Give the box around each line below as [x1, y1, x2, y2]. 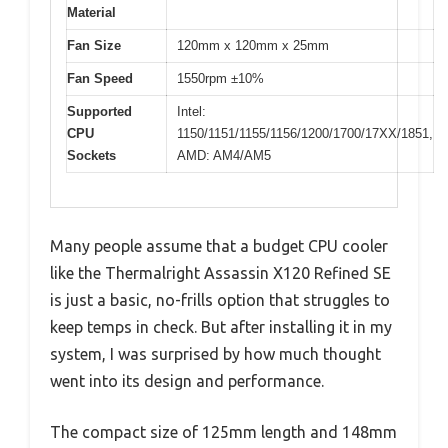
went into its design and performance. [50, 372, 324, 391]
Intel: [177, 103, 206, 119]
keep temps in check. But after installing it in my [50, 318, 392, 337]
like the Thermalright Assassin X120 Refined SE [50, 264, 391, 283]
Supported [67, 103, 132, 119]
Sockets [67, 147, 116, 163]
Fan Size [67, 37, 121, 53]
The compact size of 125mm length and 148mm [50, 423, 397, 442]
